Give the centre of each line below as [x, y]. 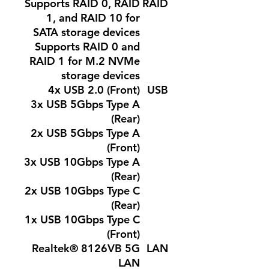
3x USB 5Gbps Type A [85, 104]
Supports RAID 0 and [87, 47]
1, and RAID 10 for [93, 18]
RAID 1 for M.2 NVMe [85, 61]
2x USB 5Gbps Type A [85, 133]
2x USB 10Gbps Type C [82, 191]
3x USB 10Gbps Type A [82, 162]
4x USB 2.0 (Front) [94, 90]
